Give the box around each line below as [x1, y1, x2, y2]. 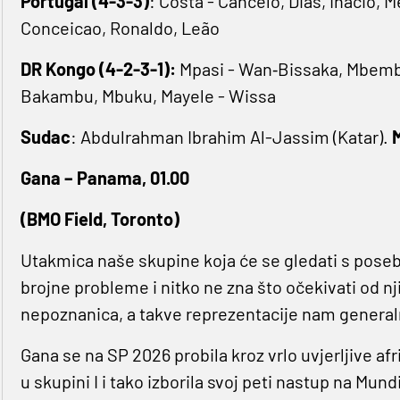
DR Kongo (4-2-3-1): [20, 58, 176, 80]
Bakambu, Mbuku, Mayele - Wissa [20, 85, 276, 107]
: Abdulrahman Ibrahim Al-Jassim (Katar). [70, 126, 392, 148]
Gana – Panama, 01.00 [20, 167, 189, 189]
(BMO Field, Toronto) [20, 208, 179, 230]
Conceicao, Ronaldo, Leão [20, 17, 220, 39]
